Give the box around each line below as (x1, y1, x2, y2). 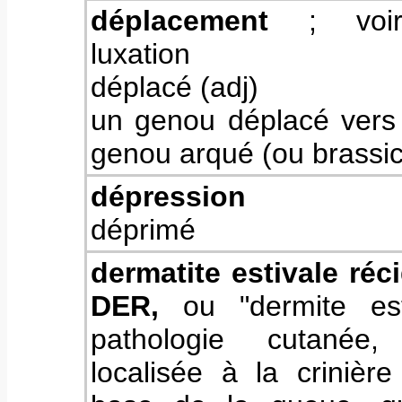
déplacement (91, 4, 268, 37)
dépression (91, 180, 246, 213)
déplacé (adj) (91, 71, 258, 103)
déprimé (91, 214, 196, 246)
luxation (91, 38, 190, 70)
